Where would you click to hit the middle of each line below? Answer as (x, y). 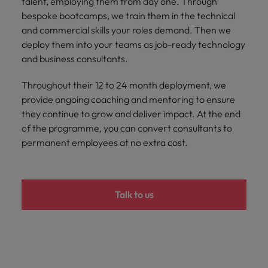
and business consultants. (75, 59)
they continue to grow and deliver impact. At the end (131, 114)
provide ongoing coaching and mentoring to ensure (128, 100)
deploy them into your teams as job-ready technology (133, 45)
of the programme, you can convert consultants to (127, 128)
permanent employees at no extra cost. (105, 143)
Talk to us (134, 195)
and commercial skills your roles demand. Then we (126, 30)
